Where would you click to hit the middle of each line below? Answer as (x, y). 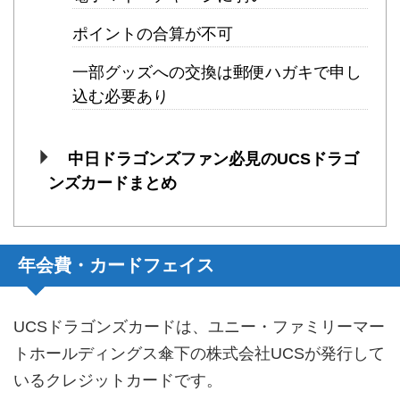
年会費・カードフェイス (116, 266)
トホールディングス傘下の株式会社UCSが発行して (199, 354)
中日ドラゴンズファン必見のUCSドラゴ (213, 158)
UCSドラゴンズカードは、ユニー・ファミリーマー (199, 327)
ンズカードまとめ (112, 183)
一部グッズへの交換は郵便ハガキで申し (217, 72)
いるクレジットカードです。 (118, 381)
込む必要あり (121, 96)
